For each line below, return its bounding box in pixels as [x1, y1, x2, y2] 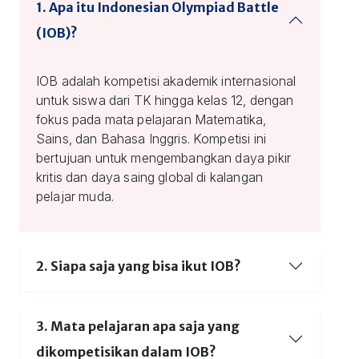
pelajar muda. [36, 188, 114, 204]
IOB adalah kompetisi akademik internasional [36, 73, 296, 89]
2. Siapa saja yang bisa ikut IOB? [36, 258, 241, 274]
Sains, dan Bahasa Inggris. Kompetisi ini [36, 131, 266, 147]
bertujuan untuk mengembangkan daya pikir [36, 150, 291, 166]
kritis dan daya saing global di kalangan [36, 169, 263, 185]
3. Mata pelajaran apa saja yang [36, 318, 240, 334]
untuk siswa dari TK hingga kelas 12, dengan [36, 92, 294, 108]
